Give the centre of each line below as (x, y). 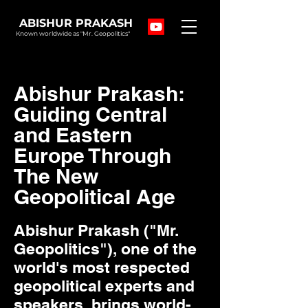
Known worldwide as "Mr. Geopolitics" (73, 33)
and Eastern (73, 135)
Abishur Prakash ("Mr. (96, 230)
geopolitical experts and (104, 286)
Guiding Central (90, 114)
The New (56, 176)
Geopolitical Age (95, 197)
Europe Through (92, 155)
